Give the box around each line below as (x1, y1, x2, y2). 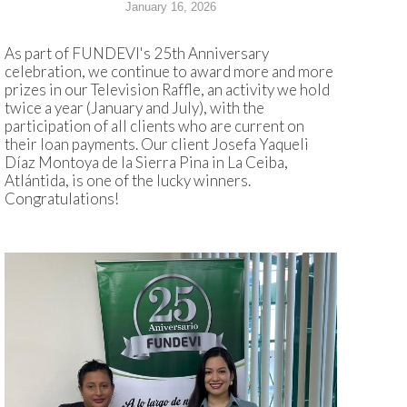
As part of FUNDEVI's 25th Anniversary (5, 44, 269, 64)
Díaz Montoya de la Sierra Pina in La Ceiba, (5, 153, 288, 173)
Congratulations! (5, 189, 119, 209)
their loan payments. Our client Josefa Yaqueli (5, 134, 309, 154)
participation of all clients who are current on (5, 116, 304, 136)
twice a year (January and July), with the (5, 98, 264, 118)
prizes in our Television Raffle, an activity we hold (5, 80, 330, 100)
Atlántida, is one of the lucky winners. (5, 171, 251, 191)
